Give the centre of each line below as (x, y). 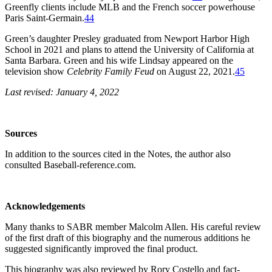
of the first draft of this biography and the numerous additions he (127, 237)
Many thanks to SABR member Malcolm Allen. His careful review (133, 226)
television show (36, 71)
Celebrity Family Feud (110, 71)
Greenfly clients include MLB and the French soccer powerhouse (130, 7)
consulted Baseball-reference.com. (70, 165)
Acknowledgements (45, 206)
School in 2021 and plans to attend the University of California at (129, 49)
